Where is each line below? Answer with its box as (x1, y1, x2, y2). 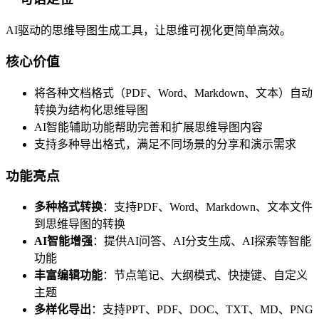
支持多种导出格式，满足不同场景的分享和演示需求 (34, 138, 296, 151)
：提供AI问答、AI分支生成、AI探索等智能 (93, 235, 311, 248)
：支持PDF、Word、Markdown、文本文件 (103, 201, 313, 214)
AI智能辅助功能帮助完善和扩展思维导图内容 (34, 121, 263, 134)
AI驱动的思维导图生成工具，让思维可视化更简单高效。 (6, 23, 291, 36)
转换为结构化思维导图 (34, 104, 148, 117)
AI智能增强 (34, 235, 93, 248)
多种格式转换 (34, 201, 103, 214)
